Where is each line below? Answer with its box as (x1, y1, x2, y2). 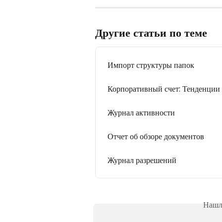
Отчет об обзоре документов (108, 131, 204, 142)
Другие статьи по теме (95, 25, 207, 40)
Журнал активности (108, 107, 175, 118)
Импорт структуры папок (108, 59, 194, 71)
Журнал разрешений (108, 155, 176, 166)
